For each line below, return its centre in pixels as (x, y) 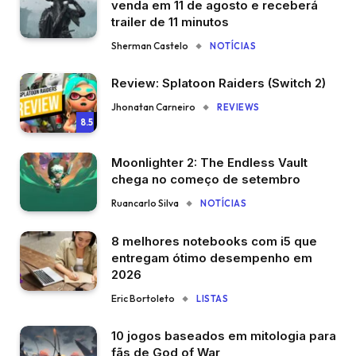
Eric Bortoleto (143, 299)
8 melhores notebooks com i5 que (214, 242)
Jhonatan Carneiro (153, 107)
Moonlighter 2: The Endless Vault (209, 162)
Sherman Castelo (150, 46)
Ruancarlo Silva (145, 203)
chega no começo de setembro (206, 179)
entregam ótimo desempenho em (212, 258)
